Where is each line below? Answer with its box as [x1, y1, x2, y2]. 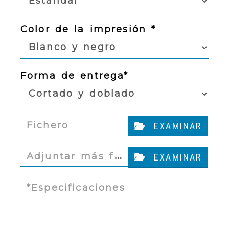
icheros [27, 164, 68, 176]
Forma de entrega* [20, 70, 129, 81]
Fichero [27, 119, 69, 131]
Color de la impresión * [20, 23, 156, 35]
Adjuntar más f [27, 150, 114, 162]
